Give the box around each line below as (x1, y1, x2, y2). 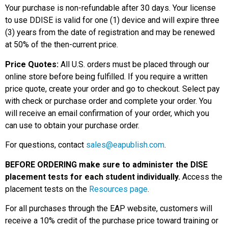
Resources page (89, 184, 148, 194)
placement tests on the (5, 184, 89, 194)
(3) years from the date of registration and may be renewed (5, 27, 215, 38)
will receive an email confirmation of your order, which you (5, 108, 209, 118)
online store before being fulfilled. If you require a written (5, 71, 208, 81)
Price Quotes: (5, 59, 59, 69)
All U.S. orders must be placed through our (59, 59, 209, 69)
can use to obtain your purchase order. (5, 120, 139, 130)
